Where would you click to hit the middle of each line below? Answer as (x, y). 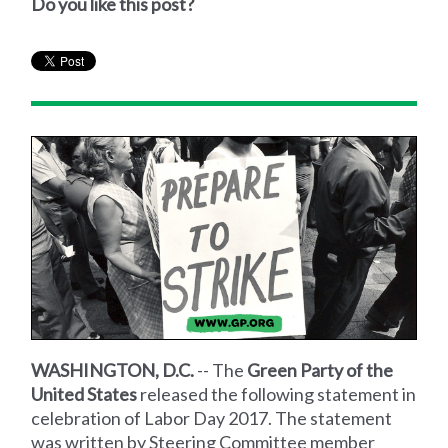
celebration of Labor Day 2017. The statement (212, 417)
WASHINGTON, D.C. (113, 369)
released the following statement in (277, 393)
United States (84, 393)
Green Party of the (320, 369)
